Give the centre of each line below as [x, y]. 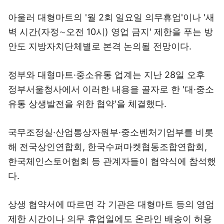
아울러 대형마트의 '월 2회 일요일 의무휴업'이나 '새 [111, 17]
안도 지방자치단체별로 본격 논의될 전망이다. [100, 46]
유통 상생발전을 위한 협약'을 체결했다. [87, 104]
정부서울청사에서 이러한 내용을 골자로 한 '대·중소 [111, 89]
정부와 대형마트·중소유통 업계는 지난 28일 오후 [106, 75]
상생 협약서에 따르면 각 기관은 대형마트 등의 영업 [111, 204]
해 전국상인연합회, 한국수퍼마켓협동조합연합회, [107, 147]
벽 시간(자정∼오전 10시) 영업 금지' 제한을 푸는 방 [110, 32]
